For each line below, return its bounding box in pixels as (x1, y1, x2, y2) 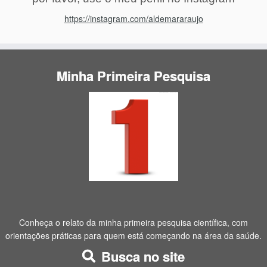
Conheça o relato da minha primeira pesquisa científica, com (19, 216, 248, 229)
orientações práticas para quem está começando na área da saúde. (5, 229, 262, 242)
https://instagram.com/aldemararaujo (64, 13, 203, 24)
